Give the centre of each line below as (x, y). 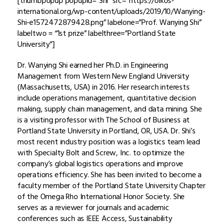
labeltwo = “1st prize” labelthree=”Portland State (97, 33)
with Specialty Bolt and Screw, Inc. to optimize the (101, 153)
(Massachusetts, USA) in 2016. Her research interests (104, 87)
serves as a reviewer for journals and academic (93, 207)
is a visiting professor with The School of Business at (104, 120)
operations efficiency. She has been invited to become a (110, 174)
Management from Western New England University (103, 76)
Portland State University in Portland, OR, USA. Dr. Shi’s (107, 131)
